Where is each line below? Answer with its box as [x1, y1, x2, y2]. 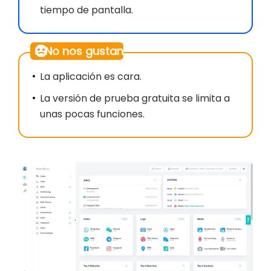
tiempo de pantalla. [40, 3, 133, 18]
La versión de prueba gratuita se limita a [40, 91, 230, 106]
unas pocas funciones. [40, 107, 145, 122]
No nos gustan [45, 44, 123, 59]
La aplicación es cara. [40, 70, 142, 84]
